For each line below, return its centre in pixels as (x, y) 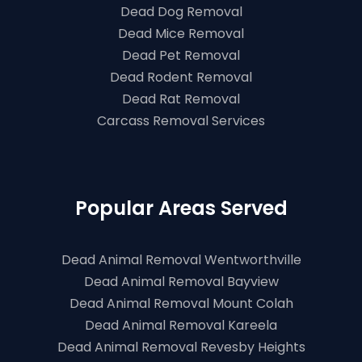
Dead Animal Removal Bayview (181, 282)
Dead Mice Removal (181, 34)
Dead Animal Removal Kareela (181, 325)
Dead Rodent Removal (181, 77)
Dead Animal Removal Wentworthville (181, 260)
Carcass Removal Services (181, 121)
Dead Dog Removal (181, 12)
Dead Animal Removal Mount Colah (181, 303)
